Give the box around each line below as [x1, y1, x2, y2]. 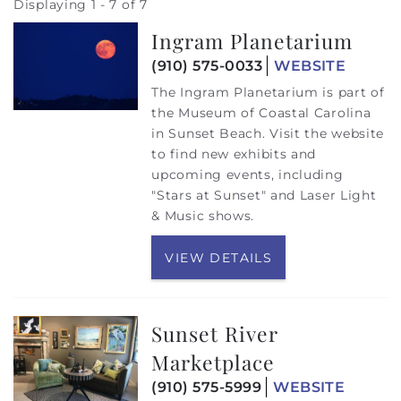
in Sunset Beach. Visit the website [151, 124, 385, 141]
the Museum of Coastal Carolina [151, 104, 371, 121]
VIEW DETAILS [165, 249, 273, 266]
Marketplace [151, 348, 276, 377]
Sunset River [151, 320, 279, 348]
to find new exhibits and [151, 145, 317, 162]
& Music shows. [151, 207, 255, 224]
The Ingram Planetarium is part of [151, 83, 385, 100]
